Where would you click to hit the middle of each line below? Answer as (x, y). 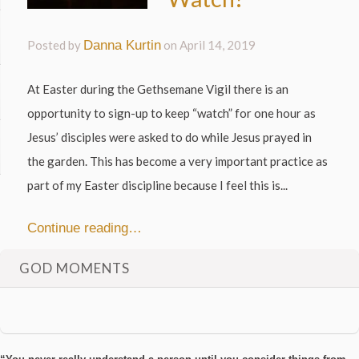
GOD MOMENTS (75, 268)
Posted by (56, 45)
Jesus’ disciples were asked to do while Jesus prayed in (170, 137)
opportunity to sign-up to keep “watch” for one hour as (172, 113)
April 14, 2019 (218, 45)
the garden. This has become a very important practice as (178, 161)
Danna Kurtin (123, 45)
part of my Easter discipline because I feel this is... (158, 185)
